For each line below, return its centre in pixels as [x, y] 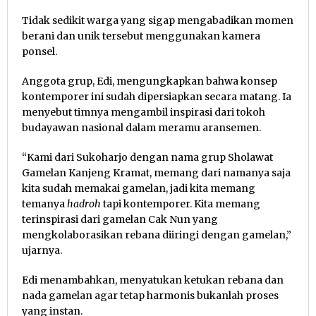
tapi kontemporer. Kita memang [181, 203]
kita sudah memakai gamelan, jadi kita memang [139, 188]
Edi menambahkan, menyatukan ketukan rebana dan [153, 280]
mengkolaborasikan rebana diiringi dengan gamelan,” [157, 235]
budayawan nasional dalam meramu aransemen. [141, 127]
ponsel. [39, 51]
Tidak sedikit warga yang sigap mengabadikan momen [158, 20]
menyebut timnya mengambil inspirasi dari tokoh [144, 112]
